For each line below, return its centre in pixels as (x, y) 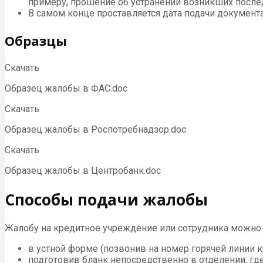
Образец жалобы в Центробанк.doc (83, 171)
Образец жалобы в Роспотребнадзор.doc (95, 130)
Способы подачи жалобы (106, 199)
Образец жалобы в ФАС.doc (66, 89)
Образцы (36, 41)
